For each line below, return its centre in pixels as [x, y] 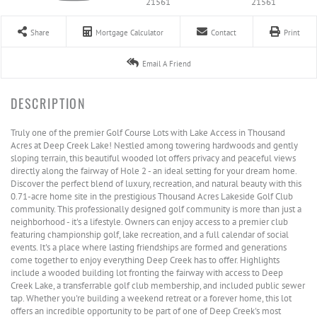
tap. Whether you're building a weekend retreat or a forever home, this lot [151, 298]
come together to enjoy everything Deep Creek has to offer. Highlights [145, 260]
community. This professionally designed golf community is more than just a [156, 209]
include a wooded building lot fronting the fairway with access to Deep [147, 273]
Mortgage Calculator [129, 33]
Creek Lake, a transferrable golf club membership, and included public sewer [158, 286]
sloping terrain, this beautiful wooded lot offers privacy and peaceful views [153, 158]
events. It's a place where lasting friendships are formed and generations [149, 247]
